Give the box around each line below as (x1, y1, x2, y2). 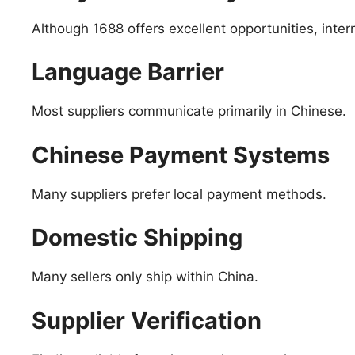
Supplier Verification (32, 306, 261, 334)
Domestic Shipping (32, 223, 242, 252)
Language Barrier (32, 58, 224, 86)
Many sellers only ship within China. (32, 269, 258, 285)
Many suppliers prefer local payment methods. (32, 185, 326, 202)
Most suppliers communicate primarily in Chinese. (32, 103, 346, 120)
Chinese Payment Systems (32, 140, 330, 169)
